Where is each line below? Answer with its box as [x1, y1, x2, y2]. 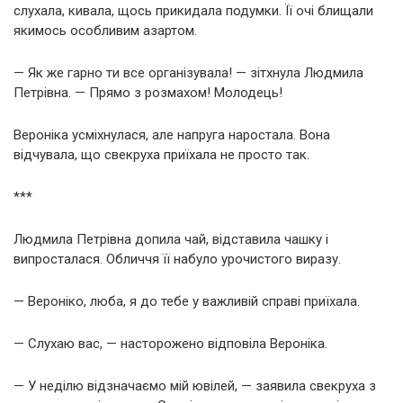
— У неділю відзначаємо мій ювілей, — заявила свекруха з [13, 377, 376, 394]
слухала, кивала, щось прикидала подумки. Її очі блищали [13, 2, 373, 19]
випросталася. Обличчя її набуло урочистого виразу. [13, 250, 341, 267]
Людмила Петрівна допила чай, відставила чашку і [13, 230, 328, 247]
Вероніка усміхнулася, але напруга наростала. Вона [13, 126, 330, 143]
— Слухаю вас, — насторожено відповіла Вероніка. [13, 335, 327, 352]
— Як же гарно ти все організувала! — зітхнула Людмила [13, 64, 363, 81]
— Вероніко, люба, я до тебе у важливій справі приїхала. [13, 292, 360, 309]
